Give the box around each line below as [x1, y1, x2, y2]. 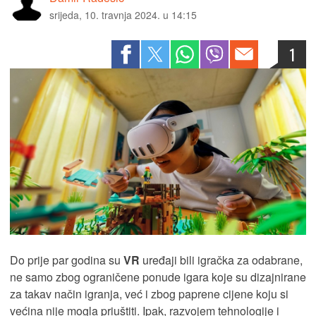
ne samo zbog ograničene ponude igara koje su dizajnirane [10, 269, 306, 286]
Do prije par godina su [10, 252, 123, 269]
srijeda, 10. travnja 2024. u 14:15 [49, 8, 197, 22]
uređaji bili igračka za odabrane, [140, 252, 303, 269]
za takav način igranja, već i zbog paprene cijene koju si [10, 286, 288, 303]
